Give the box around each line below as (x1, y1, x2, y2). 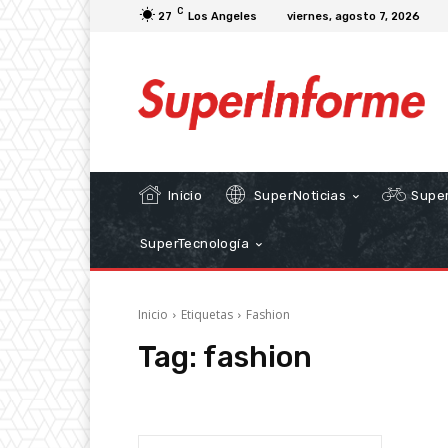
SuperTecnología (140, 236, 249, 252)
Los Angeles (188, 9, 257, 23)
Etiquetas (181, 306, 233, 324)
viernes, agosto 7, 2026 (287, 9, 420, 23)
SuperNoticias (250, 188, 347, 204)
